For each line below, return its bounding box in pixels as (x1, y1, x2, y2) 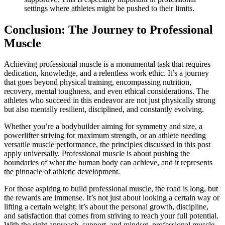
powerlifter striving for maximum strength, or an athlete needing (4, 131, 206, 140)
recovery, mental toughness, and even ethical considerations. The (4, 87, 209, 96)
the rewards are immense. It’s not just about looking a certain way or (4, 193, 219, 202)
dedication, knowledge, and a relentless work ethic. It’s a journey (4, 69, 209, 78)
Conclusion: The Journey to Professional (4, 23, 213, 36)
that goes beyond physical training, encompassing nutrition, (4, 78, 191, 87)
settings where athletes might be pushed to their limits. (24, 4, 194, 13)
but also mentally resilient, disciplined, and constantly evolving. (4, 105, 204, 114)
